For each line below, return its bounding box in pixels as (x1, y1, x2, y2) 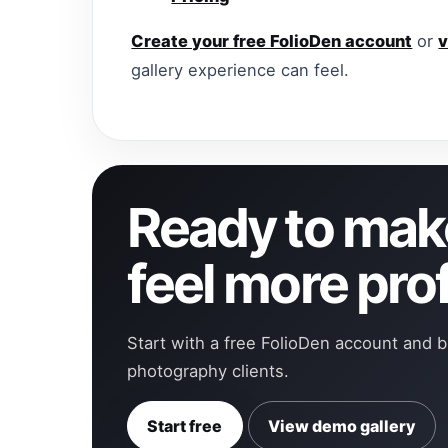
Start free (147, 415, 223, 436)
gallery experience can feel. (131, 60, 350, 81)
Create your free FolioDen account (131, 31, 413, 52)
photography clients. (127, 360, 290, 381)
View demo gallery (267, 415, 416, 436)
